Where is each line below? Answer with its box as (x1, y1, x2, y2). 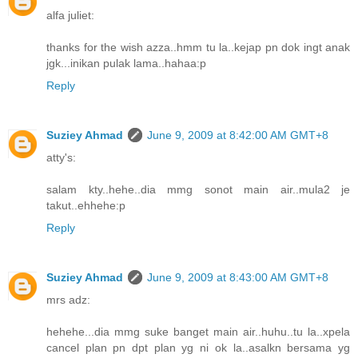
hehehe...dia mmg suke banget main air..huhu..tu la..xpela (46, 325, 350, 338)
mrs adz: (46, 293, 90, 306)
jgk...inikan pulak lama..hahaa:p (46, 57, 206, 70)
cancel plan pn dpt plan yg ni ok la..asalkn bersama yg (46, 341, 350, 354)
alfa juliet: (46, 9, 94, 22)
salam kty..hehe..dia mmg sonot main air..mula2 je (46, 183, 350, 197)
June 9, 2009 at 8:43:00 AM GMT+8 (147, 271, 328, 284)
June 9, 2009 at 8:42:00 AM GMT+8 (147, 129, 328, 142)
